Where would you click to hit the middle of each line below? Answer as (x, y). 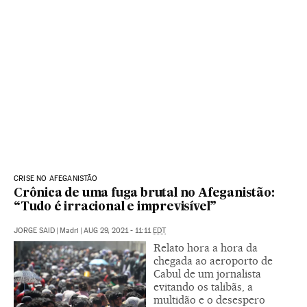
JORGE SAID (34, 230)
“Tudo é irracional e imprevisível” (115, 207)
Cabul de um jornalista (207, 273)
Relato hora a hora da (206, 247)
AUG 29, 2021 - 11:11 (118, 230)
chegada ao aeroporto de (213, 260)
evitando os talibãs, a (203, 286)
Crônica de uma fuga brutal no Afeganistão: (144, 193)
